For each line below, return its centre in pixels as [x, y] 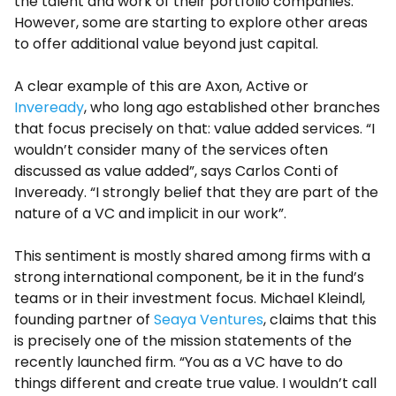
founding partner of [84, 319]
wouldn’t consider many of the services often [171, 149]
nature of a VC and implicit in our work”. [150, 213]
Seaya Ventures [209, 319]
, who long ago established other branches [232, 107]
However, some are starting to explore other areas [191, 22]
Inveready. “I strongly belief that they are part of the [196, 192]
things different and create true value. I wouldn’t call [195, 383]
